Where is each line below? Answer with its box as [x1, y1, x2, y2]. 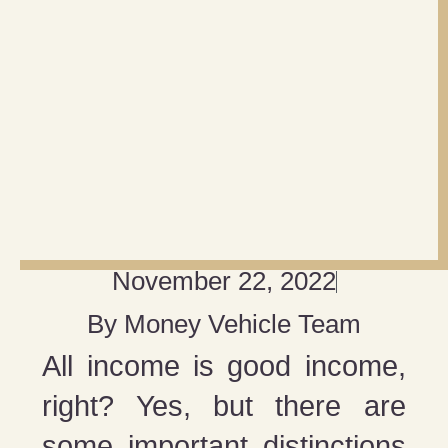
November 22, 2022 [111, 267, 336, 296]
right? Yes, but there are [42, 390, 406, 423]
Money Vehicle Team [124, 310, 361, 339]
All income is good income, [42, 350, 406, 383]
